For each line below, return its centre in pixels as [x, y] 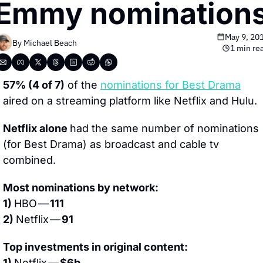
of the [82, 85]
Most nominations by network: [81, 188]
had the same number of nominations [164, 128]
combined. [29, 160]
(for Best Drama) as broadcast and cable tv [111, 144]
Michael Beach [50, 43]
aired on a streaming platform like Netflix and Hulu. [130, 101]
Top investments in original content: [95, 247]
